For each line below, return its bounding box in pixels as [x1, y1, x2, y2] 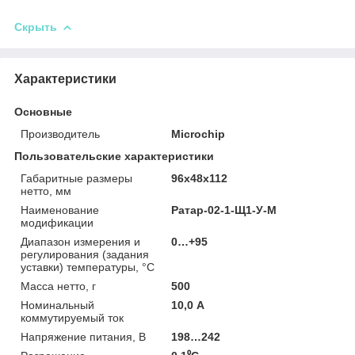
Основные [14, 105, 72, 118]
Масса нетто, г [21, 279, 96, 292]
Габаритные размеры [21, 171, 132, 185]
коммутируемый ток [21, 311, 124, 324]
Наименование [21, 203, 99, 216]
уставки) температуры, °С [21, 260, 155, 273]
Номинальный [21, 298, 94, 311]
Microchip [171, 127, 226, 140]
